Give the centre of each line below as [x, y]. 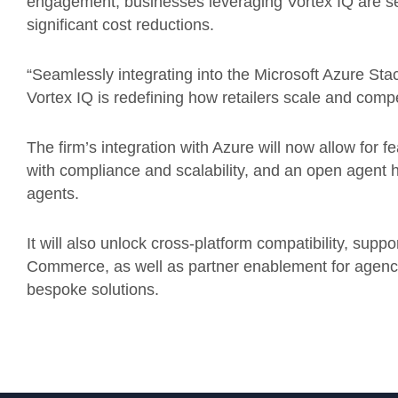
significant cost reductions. [120, 25]
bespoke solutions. [93, 290]
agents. [53, 194]
